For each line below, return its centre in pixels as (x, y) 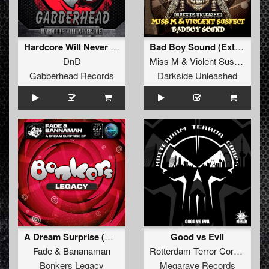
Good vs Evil (197, 237)
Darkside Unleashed (197, 76)
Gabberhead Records (72, 76)
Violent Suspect (212, 61)
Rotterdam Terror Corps (238, 251)
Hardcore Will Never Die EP (115, 47)
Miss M (164, 61)
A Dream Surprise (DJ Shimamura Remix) (109, 237)
